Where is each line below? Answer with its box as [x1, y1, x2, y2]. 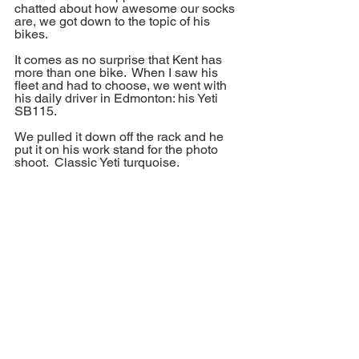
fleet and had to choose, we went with [14, 78, 230, 94]
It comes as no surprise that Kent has [14, 52, 225, 68]
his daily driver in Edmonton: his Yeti [14, 91, 221, 107]
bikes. [14, 26, 48, 42]
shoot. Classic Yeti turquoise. [14, 155, 182, 171]
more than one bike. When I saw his [14, 65, 221, 81]
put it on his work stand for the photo [14, 142, 221, 158]
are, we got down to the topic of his [14, 14, 213, 30]
